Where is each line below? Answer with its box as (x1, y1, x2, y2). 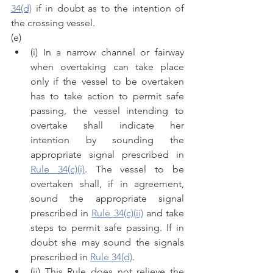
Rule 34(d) (90, 251, 132, 263)
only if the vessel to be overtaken (30, 76, 184, 88)
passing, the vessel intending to (30, 105, 184, 117)
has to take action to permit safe (30, 90, 184, 102)
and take (143, 207, 185, 219)
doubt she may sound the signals (30, 236, 184, 249)
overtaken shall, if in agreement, (30, 178, 184, 190)
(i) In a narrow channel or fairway (30, 46, 184, 58)
